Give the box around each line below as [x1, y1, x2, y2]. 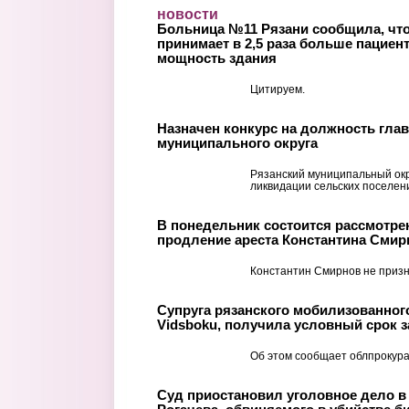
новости [157, 6, 218, 22]
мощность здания [157, 49, 277, 66]
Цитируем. [250, 82, 305, 96]
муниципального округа [157, 134, 318, 151]
